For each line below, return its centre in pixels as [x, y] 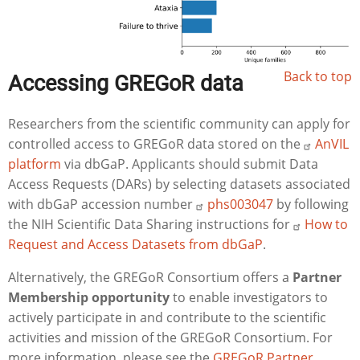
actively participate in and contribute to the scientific [167, 318]
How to [326, 225]
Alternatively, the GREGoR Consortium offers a [150, 278]
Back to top [318, 77]
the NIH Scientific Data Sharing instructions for [151, 225]
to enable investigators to [249, 298]
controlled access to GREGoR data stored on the [156, 144]
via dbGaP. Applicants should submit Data [190, 164]
